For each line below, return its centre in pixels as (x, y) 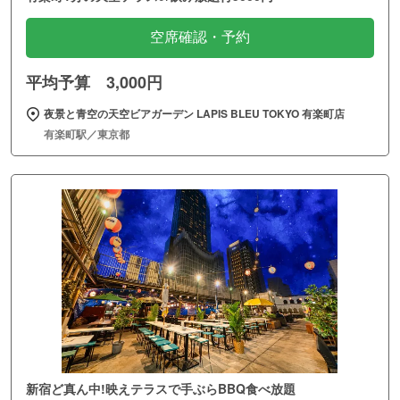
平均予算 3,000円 (94, 83)
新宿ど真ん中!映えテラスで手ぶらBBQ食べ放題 (161, 388)
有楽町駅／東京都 (87, 134)
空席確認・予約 (200, 37)
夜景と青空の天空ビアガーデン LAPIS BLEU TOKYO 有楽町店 (194, 114)
